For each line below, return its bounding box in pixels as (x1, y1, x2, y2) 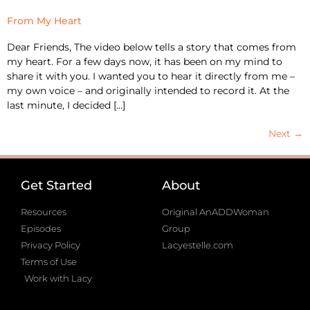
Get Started (21, 177, 92, 193)
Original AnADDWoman (162, 206, 269, 217)
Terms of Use (21, 255, 77, 267)
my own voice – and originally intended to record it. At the (7, 84, 289, 97)
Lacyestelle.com (162, 239, 233, 250)
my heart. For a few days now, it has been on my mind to (7, 55, 282, 68)
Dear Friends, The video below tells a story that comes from (7, 40, 296, 53)
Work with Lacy (24, 272, 92, 284)
